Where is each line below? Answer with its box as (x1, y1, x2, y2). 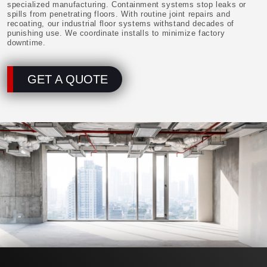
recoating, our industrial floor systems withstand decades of (7, 18, 235, 28)
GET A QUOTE (27, 72, 108, 86)
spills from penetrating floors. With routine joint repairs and (7, 9, 231, 18)
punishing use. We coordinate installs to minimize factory (7, 28, 225, 38)
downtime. (7, 38, 46, 47)
